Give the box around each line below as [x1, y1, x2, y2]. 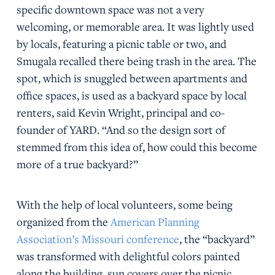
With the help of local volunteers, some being [16, 196, 233, 212]
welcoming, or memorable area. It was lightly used [16, 18, 254, 34]
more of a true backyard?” [16, 156, 138, 171]
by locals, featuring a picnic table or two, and [16, 36, 227, 51]
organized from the [16, 214, 110, 229]
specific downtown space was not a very [16, 1, 204, 17]
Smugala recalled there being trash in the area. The [16, 53, 257, 68]
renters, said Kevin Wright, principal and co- [16, 104, 225, 120]
